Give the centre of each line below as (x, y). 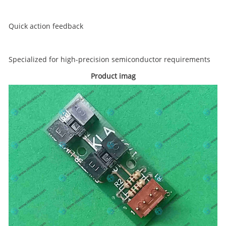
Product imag (113, 76)
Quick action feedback (46, 26)
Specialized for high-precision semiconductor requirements (109, 59)
